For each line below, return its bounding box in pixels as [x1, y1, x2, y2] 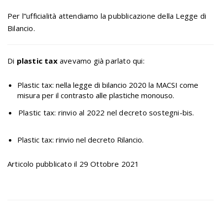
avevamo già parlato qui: [57, 56, 145, 66]
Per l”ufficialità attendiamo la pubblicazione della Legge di [7, 11, 207, 21]
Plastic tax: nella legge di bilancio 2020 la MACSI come [17, 80, 198, 90]
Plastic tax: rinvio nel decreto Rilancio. [17, 135, 144, 145]
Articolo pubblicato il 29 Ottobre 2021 [7, 159, 140, 169]
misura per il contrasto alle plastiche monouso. [17, 90, 174, 100]
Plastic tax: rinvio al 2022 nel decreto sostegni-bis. [18, 108, 194, 117]
